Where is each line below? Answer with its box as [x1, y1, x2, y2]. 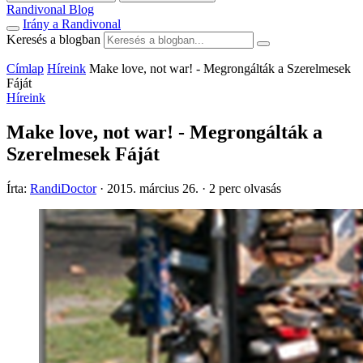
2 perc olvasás [209, 181, 281, 195]
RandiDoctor [30, 181, 96, 195]
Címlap [6, 62, 44, 75]
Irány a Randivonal [23, 17, 121, 31]
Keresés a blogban [6, 32, 100, 46]
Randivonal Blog [6, 2, 94, 16]
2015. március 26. [107, 181, 199, 195]
